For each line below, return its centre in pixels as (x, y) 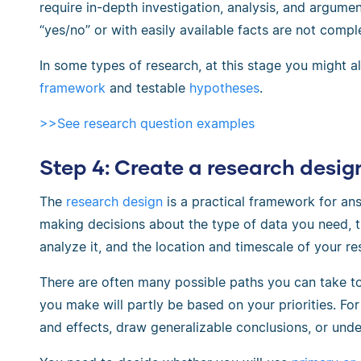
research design (114, 202)
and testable (147, 87)
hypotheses (224, 87)
